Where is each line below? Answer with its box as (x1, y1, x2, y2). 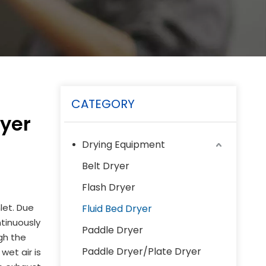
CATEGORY (71, 96, 135, 112)
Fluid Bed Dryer (82, 202, 152, 216)
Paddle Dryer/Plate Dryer (82, 245, 201, 258)
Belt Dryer (82, 159, 129, 173)
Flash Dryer (82, 180, 135, 194)
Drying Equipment (82, 138, 165, 151)
